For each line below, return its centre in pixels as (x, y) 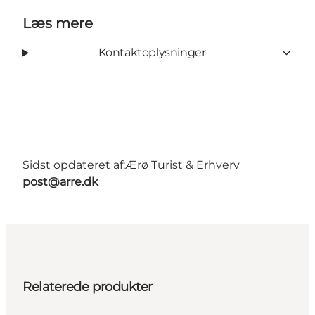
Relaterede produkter (88, 287)
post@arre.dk (60, 182)
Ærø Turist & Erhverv (182, 165)
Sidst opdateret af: (74, 165)
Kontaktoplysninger (152, 53)
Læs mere (58, 24)
